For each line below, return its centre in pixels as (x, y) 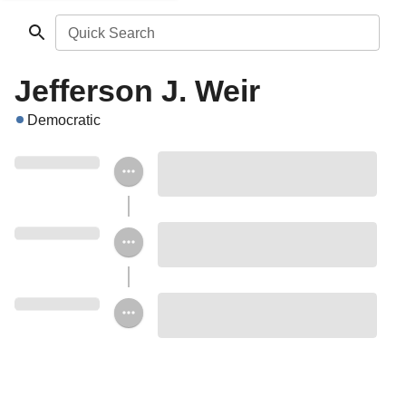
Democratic (64, 120)
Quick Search (111, 33)
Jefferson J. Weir (137, 91)
